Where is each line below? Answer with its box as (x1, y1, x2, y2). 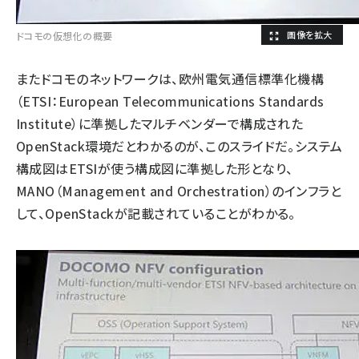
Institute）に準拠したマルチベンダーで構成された (16, 114, 304, 133)
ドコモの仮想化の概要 (16, 29, 113, 42)
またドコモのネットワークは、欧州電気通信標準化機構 (16, 69, 325, 88)
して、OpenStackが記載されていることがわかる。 (16, 204, 296, 223)
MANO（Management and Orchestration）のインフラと (16, 181, 342, 200)
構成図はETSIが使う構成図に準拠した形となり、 (16, 159, 293, 178)
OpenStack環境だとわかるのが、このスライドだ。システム (16, 136, 343, 155)
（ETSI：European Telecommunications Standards (16, 91, 325, 111)
